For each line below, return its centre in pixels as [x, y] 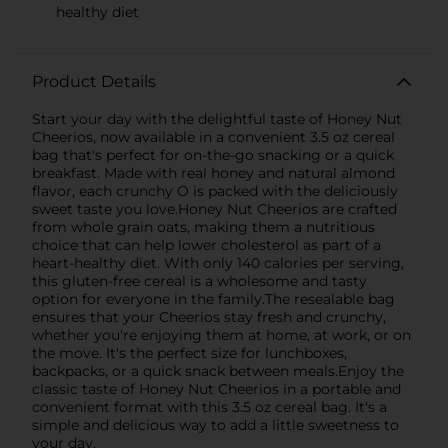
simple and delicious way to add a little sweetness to [215, 424]
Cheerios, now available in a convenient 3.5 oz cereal [213, 136]
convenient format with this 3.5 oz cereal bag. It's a [209, 406]
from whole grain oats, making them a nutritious [203, 226]
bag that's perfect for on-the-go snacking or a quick [213, 154]
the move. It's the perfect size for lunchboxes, [189, 352]
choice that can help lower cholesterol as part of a [206, 244]
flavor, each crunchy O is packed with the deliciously [215, 190]
